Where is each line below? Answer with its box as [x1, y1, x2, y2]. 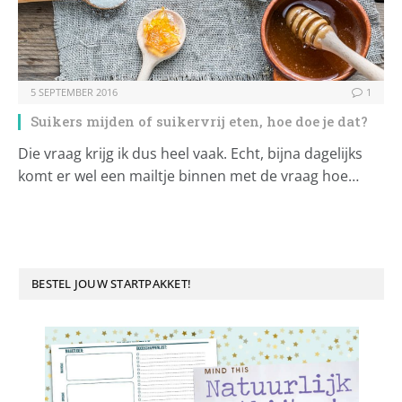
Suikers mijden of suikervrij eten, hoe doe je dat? [31, 112, 368, 131]
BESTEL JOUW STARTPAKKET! [31, 275, 192, 293]
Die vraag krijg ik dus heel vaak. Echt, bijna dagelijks [18, 144, 363, 164]
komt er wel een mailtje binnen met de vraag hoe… [18, 166, 359, 187]
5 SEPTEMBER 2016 [31, 85, 118, 100]
